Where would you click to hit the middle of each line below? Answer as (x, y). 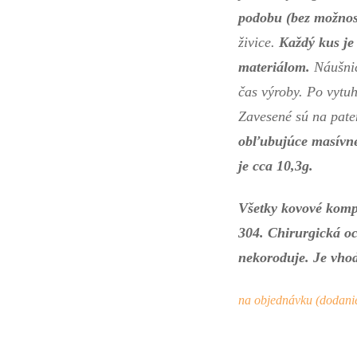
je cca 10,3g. (278, 166)
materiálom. (275, 67)
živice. (259, 43)
